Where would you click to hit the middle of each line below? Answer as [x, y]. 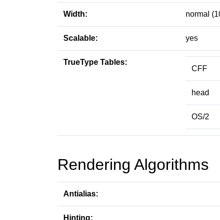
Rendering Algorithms [133, 165]
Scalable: [81, 38]
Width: [75, 14]
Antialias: [81, 194]
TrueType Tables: [95, 62]
